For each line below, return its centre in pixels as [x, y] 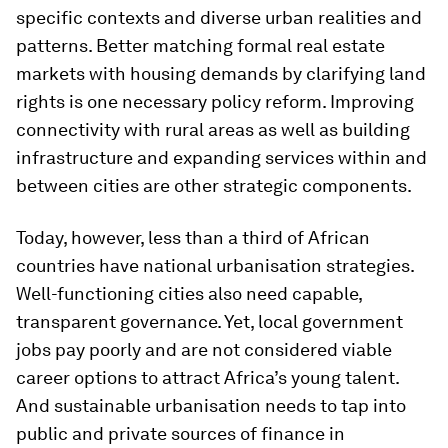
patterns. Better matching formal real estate [200, 45]
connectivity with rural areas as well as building [213, 129]
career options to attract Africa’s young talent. [207, 377]
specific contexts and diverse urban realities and [219, 17]
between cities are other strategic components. [214, 185]
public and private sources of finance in [180, 433]
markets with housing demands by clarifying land [221, 73]
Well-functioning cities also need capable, [189, 293]
